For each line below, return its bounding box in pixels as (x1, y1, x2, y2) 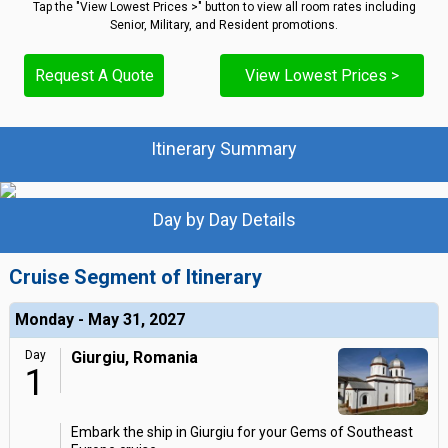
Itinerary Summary (151, 138, 297, 159)
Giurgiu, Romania (71, 348, 198, 367)
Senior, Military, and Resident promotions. (110, 18, 338, 32)
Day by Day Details (152, 209, 296, 230)
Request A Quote (34, 66, 154, 85)
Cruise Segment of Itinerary (9, 265, 262, 289)
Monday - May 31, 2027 (15, 310, 185, 329)
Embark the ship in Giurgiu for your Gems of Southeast (71, 424, 413, 440)
